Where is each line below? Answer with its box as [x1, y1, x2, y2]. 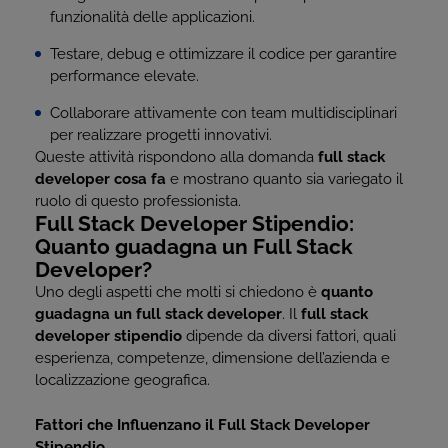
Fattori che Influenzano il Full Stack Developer [35, 416, 370, 434]
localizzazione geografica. [35, 371, 210, 389]
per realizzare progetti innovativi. [50, 126, 272, 144]
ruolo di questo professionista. [35, 192, 241, 210]
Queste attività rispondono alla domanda [35, 148, 318, 166]
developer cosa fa [35, 170, 166, 188]
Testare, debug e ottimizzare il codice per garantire [50, 45, 397, 63]
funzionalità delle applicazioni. [50, 8, 255, 26]
